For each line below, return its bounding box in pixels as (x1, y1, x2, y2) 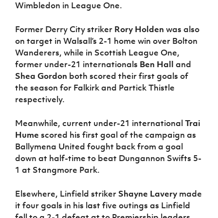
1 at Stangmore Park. (15, 164, 100, 176)
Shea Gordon (15, 71, 68, 82)
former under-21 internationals (15, 59, 140, 70)
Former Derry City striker (15, 24, 115, 35)
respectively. (15, 94, 65, 105)
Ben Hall (140, 59, 174, 70)
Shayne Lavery (118, 188, 178, 200)
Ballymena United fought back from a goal (15, 141, 183, 152)
